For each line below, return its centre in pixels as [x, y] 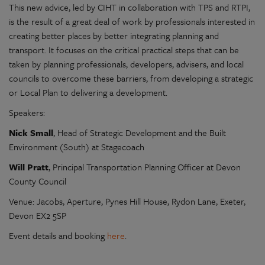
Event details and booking [58, 236]
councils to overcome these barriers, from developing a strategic [131, 78]
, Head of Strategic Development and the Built [140, 133]
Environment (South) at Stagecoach [77, 147]
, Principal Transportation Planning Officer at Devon [145, 167]
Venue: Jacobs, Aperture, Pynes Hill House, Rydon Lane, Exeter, [127, 201]
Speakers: [27, 113]
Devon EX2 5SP [38, 216]
